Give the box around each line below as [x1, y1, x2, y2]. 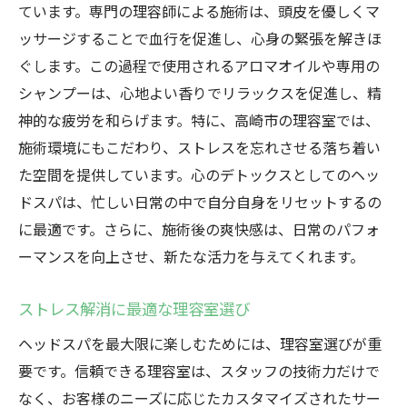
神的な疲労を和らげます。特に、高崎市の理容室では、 [18, 109, 380, 131]
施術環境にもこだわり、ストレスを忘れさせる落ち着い [18, 136, 381, 158]
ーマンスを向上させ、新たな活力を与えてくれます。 [18, 245, 364, 267]
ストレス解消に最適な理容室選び [18, 297, 250, 320]
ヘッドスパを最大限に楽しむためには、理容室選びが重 [18, 333, 382, 354]
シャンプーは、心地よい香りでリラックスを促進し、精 [18, 82, 382, 104]
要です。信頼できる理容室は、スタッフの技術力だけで [18, 360, 380, 382]
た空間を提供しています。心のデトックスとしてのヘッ [18, 164, 380, 185]
